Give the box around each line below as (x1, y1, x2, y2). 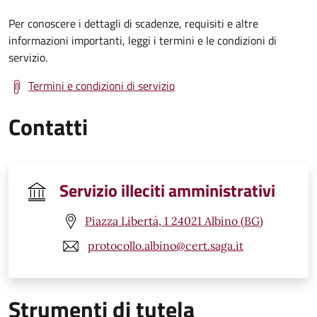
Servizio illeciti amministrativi (59, 177, 275, 203)
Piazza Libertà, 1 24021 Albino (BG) (85, 214, 263, 229)
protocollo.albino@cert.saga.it (88, 238, 243, 253)
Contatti (8, 109, 88, 144)
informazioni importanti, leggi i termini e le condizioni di (8, 31, 277, 49)
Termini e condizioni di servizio (28, 76, 175, 94)
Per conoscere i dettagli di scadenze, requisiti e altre (8, 14, 258, 32)
